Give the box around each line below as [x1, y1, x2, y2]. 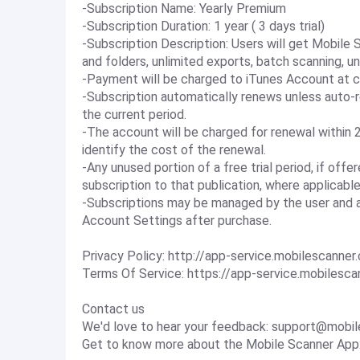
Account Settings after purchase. [82, 213, 272, 228]
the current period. [82, 107, 186, 122]
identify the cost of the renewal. [82, 142, 266, 157]
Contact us [82, 301, 145, 317]
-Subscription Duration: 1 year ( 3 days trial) [82, 18, 325, 34]
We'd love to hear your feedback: [82, 319, 272, 334]
